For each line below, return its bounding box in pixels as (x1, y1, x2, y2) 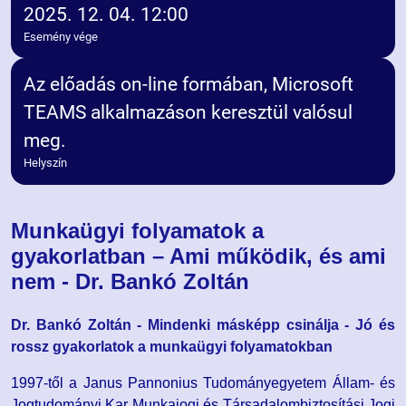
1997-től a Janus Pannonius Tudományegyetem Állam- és (11, 375, 395, 391)
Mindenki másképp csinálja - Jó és (148, 317, 396, 333)
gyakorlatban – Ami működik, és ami (11, 244, 386, 269)
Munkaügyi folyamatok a (11, 218, 264, 244)
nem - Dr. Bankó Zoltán (11, 269, 249, 295)
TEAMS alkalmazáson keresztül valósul (24, 101, 353, 124)
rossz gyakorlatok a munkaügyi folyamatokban (11, 339, 333, 355)
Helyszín (24, 156, 68, 170)
